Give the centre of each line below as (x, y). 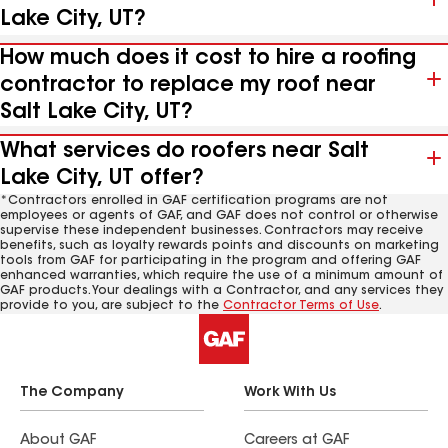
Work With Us (290, 393)
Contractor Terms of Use (301, 306)
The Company (72, 393)
